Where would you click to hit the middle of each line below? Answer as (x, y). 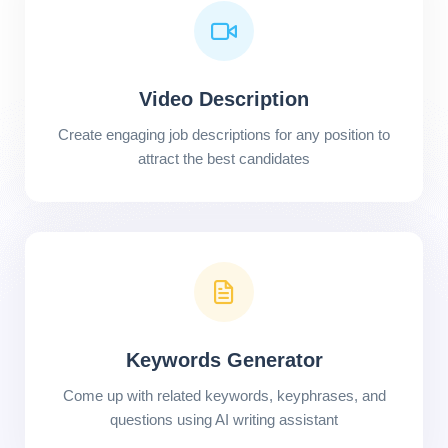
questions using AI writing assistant (224, 419)
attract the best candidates (224, 158)
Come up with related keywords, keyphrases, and (224, 395)
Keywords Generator (224, 360)
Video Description (224, 99)
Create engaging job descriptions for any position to (224, 134)
